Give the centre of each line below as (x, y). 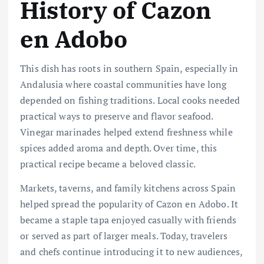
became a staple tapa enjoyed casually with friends (128, 220)
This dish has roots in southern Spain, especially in (129, 68)
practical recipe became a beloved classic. (108, 164)
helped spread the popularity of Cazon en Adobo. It (129, 204)
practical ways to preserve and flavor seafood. (117, 116)
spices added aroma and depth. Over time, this (119, 148)
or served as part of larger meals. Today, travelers (124, 236)
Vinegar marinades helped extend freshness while (126, 132)
